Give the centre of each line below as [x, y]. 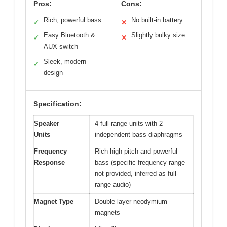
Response [49, 162]
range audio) [113, 184]
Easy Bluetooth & [69, 35]
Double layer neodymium [131, 201]
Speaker [47, 123]
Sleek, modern [65, 61]
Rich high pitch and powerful [136, 151]
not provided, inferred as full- [137, 173]
